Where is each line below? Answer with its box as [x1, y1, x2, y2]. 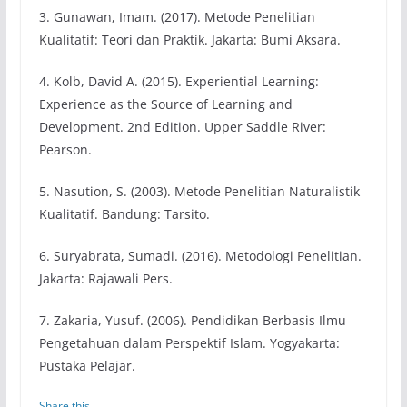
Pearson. [38, 141, 92, 159]
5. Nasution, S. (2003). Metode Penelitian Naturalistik [38, 183, 360, 201]
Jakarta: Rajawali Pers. [38, 270, 173, 288]
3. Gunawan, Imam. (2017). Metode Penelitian [38, 8, 315, 26]
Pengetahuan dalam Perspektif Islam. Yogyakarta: [38, 334, 340, 352]
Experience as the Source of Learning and [38, 95, 293, 114]
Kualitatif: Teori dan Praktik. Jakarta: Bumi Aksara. [38, 31, 341, 49]
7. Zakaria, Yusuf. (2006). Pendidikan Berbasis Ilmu [38, 312, 346, 330]
